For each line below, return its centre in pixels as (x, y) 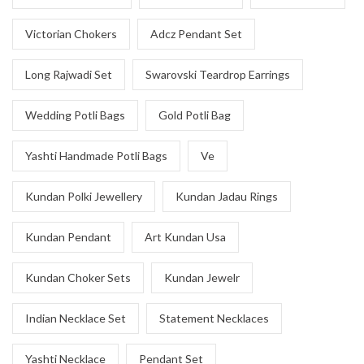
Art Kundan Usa (185, 237)
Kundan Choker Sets (78, 277)
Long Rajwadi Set (69, 74)
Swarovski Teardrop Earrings (218, 74)
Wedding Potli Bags (75, 115)
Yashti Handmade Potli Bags (96, 156)
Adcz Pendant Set (196, 34)
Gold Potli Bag (195, 115)
